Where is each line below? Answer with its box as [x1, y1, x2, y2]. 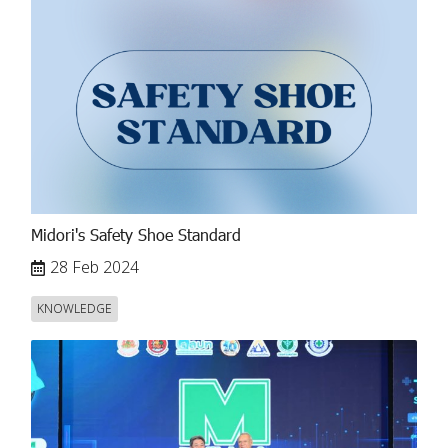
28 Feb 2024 [50, 255, 139, 280]
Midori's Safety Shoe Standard [31, 223, 241, 245]
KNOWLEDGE [37, 299, 112, 318]
